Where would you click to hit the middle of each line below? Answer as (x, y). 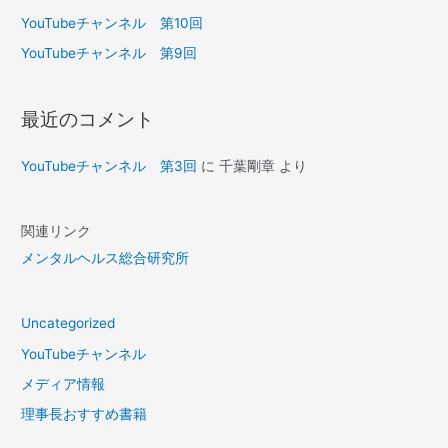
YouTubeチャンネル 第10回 (112, 22)
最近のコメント (88, 119)
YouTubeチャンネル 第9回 (109, 53)
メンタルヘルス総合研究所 (105, 257)
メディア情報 (63, 383)
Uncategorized (68, 323)
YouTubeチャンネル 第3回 (109, 165)
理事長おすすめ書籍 (84, 414)
